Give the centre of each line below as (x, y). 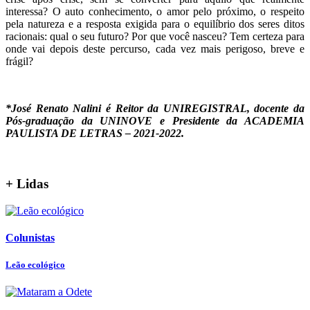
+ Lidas (27, 183)
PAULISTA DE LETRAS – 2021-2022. (95, 134)
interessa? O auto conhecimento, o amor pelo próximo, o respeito (155, 12)
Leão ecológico (35, 264)
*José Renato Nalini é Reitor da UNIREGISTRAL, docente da (155, 109)
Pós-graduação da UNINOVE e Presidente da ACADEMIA (155, 121)
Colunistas (30, 237)
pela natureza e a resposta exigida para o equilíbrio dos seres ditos (155, 24)
